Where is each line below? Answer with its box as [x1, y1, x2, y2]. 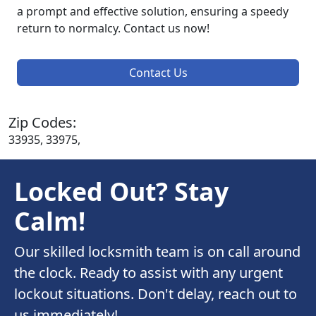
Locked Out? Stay [14, 174, 229, 209]
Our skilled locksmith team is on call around [14, 242, 300, 262]
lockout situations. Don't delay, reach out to [14, 284, 297, 304]
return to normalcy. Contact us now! [17, 20, 209, 37]
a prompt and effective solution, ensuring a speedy [17, 4, 288, 20]
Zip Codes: [8, 113, 76, 133]
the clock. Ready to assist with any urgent [14, 263, 283, 283]
